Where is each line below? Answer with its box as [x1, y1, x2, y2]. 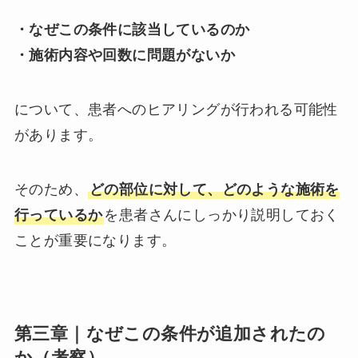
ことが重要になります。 [14, 233, 177, 249]
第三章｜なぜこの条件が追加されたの [14, 324, 326, 344]
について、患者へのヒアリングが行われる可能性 [14, 101, 338, 118]
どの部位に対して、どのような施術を [89, 181, 340, 198]
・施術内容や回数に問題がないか [14, 47, 235, 64]
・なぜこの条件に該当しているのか [14, 22, 250, 38]
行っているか [14, 207, 103, 224]
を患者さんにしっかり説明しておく [104, 207, 340, 224]
